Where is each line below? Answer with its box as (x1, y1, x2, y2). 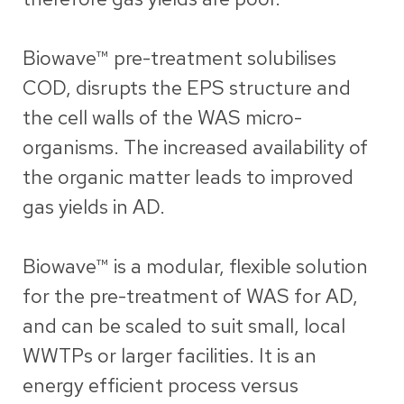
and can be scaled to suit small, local (23, 313, 345, 340)
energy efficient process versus (23, 372, 298, 399)
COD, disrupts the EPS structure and (23, 75, 351, 102)
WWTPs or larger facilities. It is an (23, 343, 317, 370)
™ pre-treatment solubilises (96, 45, 336, 72)
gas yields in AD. (23, 194, 165, 221)
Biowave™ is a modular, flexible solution (23, 253, 368, 280)
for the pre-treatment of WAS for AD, (23, 283, 358, 310)
